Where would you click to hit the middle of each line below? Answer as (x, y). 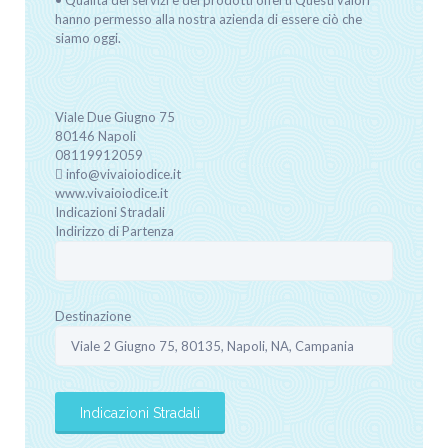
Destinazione (93, 315)
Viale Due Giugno (105, 116)
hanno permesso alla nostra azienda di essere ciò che (208, 18)
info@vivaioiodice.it (123, 173)
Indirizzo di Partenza (114, 230)
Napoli (117, 135)
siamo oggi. (88, 37)
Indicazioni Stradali (110, 211)
